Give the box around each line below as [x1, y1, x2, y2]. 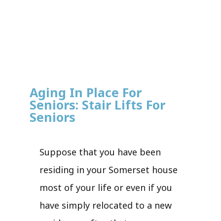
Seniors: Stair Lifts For [30, 96, 165, 113]
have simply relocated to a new [39, 199, 172, 211]
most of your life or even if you [39, 181, 172, 193]
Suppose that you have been [39, 146, 161, 158]
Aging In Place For [30, 83, 142, 101]
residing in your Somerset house [39, 163, 178, 176]
